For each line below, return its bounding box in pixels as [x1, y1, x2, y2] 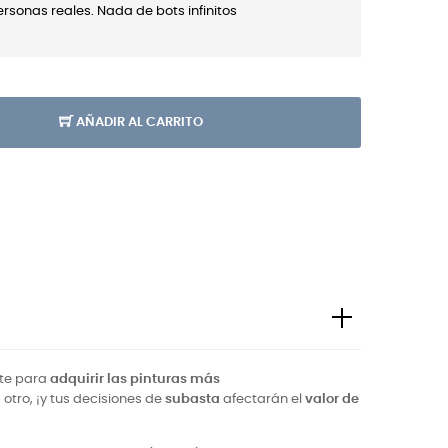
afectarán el [220, 393, 305, 406]
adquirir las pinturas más [50, 373, 220, 386]
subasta [165, 393, 220, 406]
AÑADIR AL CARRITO [76, 116, 203, 129]
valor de [305, 393, 359, 406]
